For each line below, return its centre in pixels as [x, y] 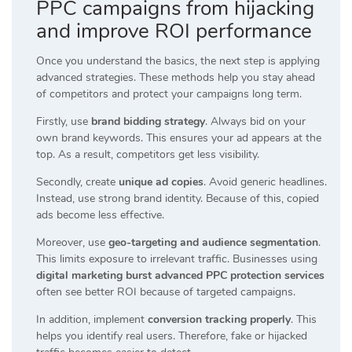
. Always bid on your [255, 121]
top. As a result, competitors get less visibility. [148, 154]
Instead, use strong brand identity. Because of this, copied [178, 198]
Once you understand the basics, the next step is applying [178, 60]
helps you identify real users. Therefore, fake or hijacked [172, 335]
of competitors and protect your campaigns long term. [169, 93]
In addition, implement [92, 319]
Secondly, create [77, 181]
